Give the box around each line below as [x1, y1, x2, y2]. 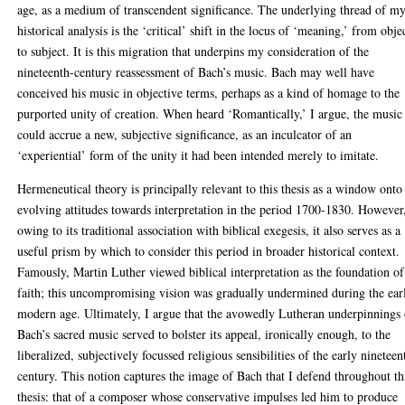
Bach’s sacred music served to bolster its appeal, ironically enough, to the [17, 325, 391, 344]
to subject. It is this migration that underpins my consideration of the [17, 42, 370, 61]
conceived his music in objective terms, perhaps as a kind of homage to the [17, 84, 400, 102]
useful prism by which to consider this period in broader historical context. [17, 242, 400, 260]
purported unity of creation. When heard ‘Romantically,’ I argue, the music [17, 105, 403, 123]
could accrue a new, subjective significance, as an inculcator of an [17, 126, 353, 144]
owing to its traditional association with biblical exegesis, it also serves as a [17, 221, 401, 240]
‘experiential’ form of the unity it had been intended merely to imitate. [17, 146, 380, 165]
